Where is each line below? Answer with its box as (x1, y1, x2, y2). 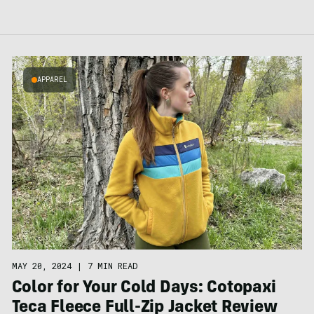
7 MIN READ (87, 260, 137, 272)
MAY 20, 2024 (11, 260, 71, 272)
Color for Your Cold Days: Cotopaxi (11, 280, 276, 298)
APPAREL (36, 75, 67, 84)
